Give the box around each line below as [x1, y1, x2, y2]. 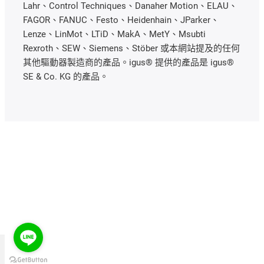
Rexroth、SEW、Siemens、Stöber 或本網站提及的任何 [23, 43, 240, 54]
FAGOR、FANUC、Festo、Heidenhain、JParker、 [23, 15, 219, 26]
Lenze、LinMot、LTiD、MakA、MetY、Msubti [23, 29, 206, 40]
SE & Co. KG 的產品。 [23, 71, 108, 82]
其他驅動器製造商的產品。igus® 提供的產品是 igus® [23, 57, 234, 68]
